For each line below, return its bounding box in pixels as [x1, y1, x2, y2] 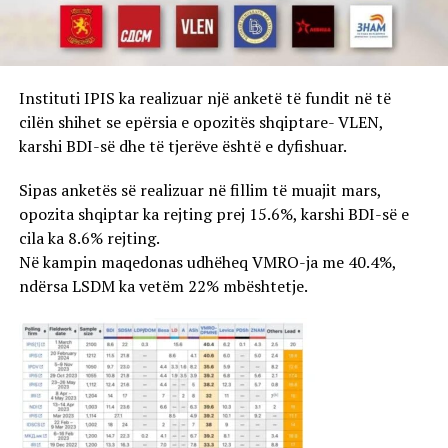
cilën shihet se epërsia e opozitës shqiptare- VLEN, [18, 111, 383, 134]
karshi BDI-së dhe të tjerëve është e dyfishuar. [18, 135, 347, 158]
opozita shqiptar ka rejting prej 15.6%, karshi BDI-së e [18, 203, 409, 226]
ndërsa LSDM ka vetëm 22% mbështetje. [18, 275, 308, 298]
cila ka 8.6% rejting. [18, 227, 160, 250]
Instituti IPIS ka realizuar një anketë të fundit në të [18, 87, 391, 110]
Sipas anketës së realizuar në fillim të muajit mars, [18, 179, 381, 202]
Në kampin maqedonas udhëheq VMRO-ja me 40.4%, [18, 251, 396, 274]
